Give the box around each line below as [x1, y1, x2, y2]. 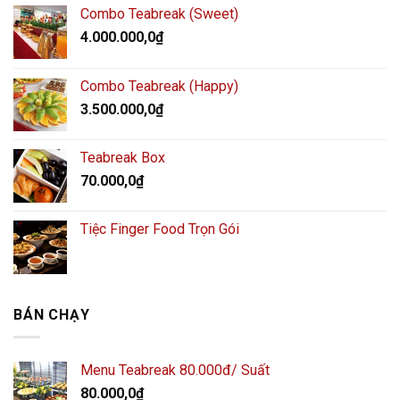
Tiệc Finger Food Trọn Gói [80, 221, 239, 238]
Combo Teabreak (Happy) [80, 78, 238, 96]
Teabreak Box [80, 149, 165, 167]
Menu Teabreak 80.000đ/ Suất [80, 362, 270, 379]
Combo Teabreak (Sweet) [80, 5, 238, 23]
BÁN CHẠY [13, 306, 90, 324]
